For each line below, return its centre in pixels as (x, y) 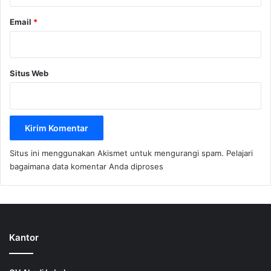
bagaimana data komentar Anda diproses (87, 167)
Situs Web (29, 73)
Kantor (24, 238)
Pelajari (240, 153)
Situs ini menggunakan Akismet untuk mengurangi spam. (118, 153)
